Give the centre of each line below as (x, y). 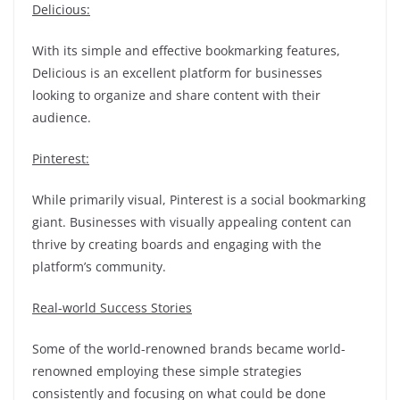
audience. (62, 117)
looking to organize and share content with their (176, 95)
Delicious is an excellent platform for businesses (177, 73)
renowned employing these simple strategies (167, 371)
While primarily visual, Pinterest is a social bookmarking (199, 200)
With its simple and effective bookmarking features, (186, 50)
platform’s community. (99, 267)
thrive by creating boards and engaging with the (177, 244)
